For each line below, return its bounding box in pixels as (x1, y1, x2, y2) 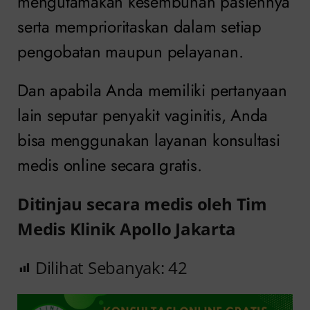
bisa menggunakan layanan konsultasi (17, 127, 280, 152)
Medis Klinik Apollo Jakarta (17, 217, 236, 240)
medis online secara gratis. (17, 152, 202, 177)
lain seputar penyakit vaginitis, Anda (17, 102, 268, 127)
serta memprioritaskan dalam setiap (17, 14, 262, 39)
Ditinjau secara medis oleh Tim (17, 192, 267, 215)
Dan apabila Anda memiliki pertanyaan (17, 77, 287, 102)
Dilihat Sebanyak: (35, 255, 165, 279)
